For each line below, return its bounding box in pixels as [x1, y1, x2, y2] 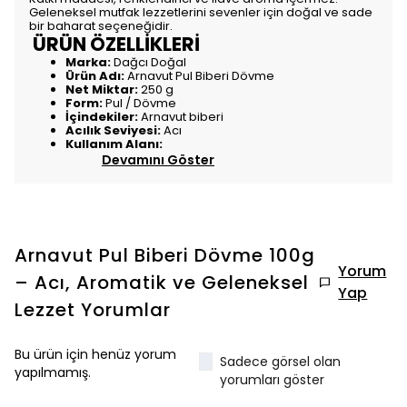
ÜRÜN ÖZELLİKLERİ [29, 31, 203, 58]
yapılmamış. [15, 363, 91, 382]
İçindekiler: [65, 108, 138, 126]
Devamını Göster [102, 151, 214, 170]
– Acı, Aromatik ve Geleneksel [15, 270, 309, 296]
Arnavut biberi [138, 108, 223, 126]
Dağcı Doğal [111, 54, 186, 72]
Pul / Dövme [103, 94, 176, 113]
